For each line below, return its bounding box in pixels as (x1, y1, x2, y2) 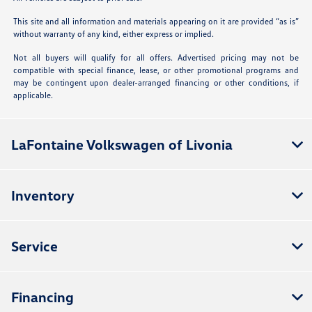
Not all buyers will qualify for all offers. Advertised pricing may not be (13, 52, 299, 63)
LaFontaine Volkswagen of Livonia (11, 136, 233, 153)
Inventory (11, 187, 75, 204)
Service (11, 237, 58, 255)
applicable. (13, 90, 54, 101)
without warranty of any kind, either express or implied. (13, 29, 214, 40)
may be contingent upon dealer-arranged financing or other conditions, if (13, 77, 299, 88)
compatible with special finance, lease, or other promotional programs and (13, 65, 299, 76)
